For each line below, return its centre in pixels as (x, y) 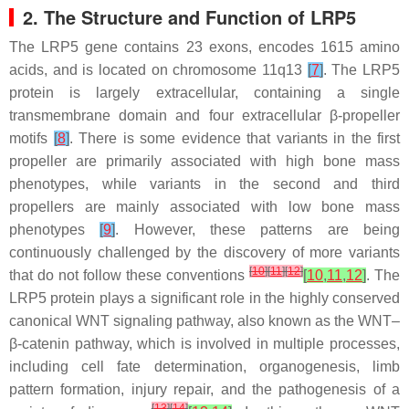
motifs (31, 138)
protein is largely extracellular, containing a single (204, 93)
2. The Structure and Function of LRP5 (189, 17)
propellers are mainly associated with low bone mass (204, 207)
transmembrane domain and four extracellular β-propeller (204, 115)
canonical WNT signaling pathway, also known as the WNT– (204, 321)
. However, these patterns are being (258, 230)
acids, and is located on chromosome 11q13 (158, 70)
